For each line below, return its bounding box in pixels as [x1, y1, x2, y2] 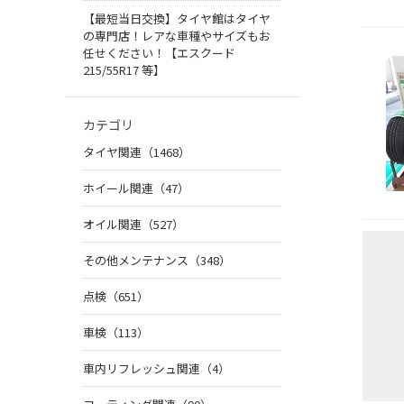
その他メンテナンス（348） [83, 252, 231, 270]
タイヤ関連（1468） [83, 143, 190, 161]
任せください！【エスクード [83, 44, 235, 62]
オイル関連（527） [83, 216, 184, 234]
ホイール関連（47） [83, 179, 189, 197]
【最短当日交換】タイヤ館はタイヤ [83, 10, 271, 28]
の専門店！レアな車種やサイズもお [83, 27, 271, 45]
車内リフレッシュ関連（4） [83, 360, 230, 378]
